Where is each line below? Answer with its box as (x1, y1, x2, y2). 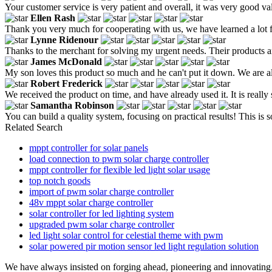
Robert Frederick (30, 78, 103, 89)
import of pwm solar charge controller (29, 186, 174, 197)
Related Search (5, 121, 63, 132)
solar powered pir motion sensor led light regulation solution (29, 240, 259, 251)
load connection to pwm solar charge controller (29, 153, 209, 164)
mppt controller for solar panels (29, 142, 148, 153)
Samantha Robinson (30, 100, 114, 110)
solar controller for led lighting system (29, 208, 174, 219)
